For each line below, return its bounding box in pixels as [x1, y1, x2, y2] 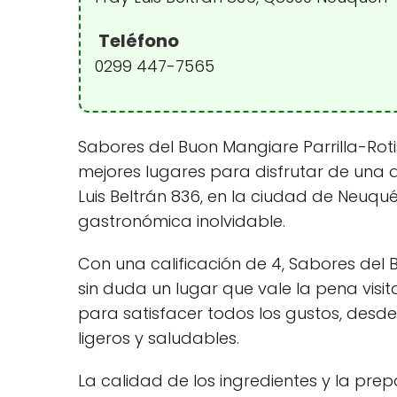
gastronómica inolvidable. [78, 209, 285, 232]
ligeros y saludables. [78, 326, 239, 349]
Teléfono [95, 27, 179, 53]
